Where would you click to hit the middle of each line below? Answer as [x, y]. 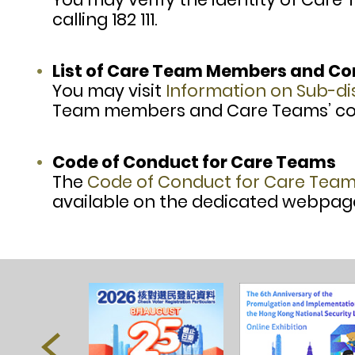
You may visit [109, 91]
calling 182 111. [105, 20]
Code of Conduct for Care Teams [194, 162]
